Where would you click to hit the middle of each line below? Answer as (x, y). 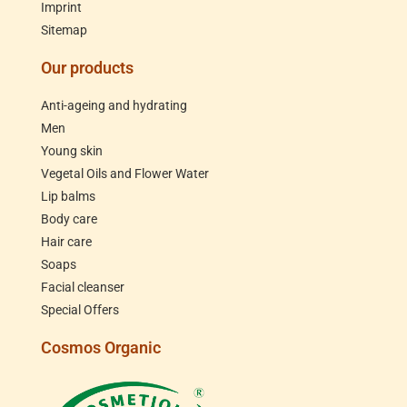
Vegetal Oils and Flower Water (125, 174)
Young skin (72, 151)
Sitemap (64, 30)
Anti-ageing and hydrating (114, 106)
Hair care (66, 242)
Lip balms (68, 197)
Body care (69, 219)
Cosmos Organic (101, 348)
